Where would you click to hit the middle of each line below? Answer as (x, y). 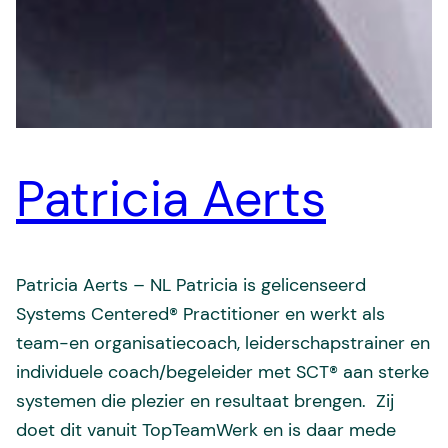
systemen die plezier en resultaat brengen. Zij (205, 400)
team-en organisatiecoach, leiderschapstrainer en (223, 342)
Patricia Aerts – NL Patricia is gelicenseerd (191, 284)
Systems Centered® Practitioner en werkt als (200, 313)
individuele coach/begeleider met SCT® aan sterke (222, 371)
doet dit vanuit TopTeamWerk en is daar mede (206, 429)
